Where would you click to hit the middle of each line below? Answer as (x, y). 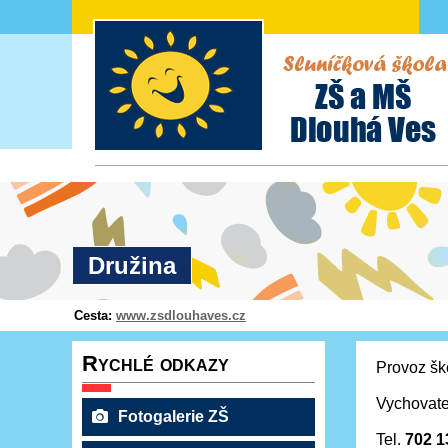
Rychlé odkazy (155, 363)
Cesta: (95, 315)
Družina (132, 265)
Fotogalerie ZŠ (173, 416)
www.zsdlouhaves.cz (181, 315)
